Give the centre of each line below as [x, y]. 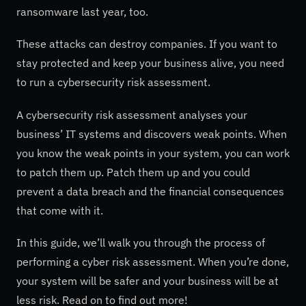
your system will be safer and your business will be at [148, 280]
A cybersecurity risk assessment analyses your [132, 114]
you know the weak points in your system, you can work [153, 153]
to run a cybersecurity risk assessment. [113, 82]
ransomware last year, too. [82, 12]
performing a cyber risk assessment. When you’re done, [153, 261]
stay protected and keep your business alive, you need [150, 63]
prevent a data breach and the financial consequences [150, 191]
